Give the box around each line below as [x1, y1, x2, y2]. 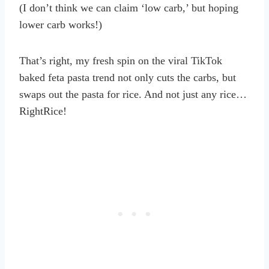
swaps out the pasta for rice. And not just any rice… [19, 88, 247, 101]
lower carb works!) [19, 19, 102, 31]
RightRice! [19, 105, 67, 118]
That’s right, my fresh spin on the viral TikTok [19, 55, 222, 67]
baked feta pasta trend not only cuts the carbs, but [19, 71, 236, 84]
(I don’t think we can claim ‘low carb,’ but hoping [19, 2, 238, 14]
